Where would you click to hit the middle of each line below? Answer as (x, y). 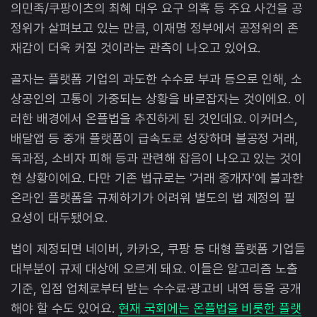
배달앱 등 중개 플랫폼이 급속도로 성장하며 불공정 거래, (155, 138)
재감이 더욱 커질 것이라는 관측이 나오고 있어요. (136, 47)
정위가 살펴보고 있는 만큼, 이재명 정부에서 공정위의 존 (155, 28)
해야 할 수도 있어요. (64, 308)
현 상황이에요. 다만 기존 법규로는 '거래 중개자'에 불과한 (157, 178)
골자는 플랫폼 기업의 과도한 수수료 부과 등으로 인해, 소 (157, 79)
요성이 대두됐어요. (59, 217)
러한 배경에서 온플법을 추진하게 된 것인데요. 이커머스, (155, 118)
